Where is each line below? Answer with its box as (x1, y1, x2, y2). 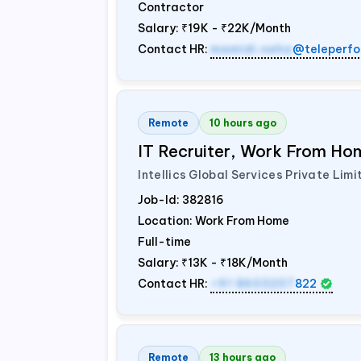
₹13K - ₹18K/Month (181, 255, 288, 270)
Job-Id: (138, 193, 183, 207)
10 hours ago (210, 117, 277, 129)
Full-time (138, 234, 192, 249)
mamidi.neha (210, 42, 293, 56)
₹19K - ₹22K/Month (181, 21, 292, 35)
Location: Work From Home (138, 214, 290, 228)
